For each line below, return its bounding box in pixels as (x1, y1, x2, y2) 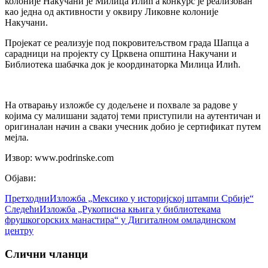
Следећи (5, 204, 39, 215)
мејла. (5, 132, 29, 143)
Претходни (5, 193, 50, 204)
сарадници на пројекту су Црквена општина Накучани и (5, 48, 237, 59)
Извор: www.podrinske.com (5, 153, 114, 163)
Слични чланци (5, 248, 88, 261)
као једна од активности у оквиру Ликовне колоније (5, 7, 218, 17)
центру (5, 226, 33, 236)
